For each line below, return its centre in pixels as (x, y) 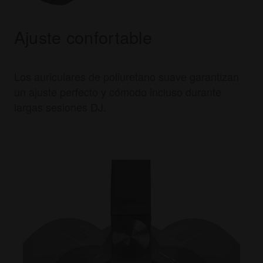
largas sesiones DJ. (60, 107)
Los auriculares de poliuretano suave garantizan (126, 77)
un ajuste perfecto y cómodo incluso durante (117, 92)
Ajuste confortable (83, 37)
